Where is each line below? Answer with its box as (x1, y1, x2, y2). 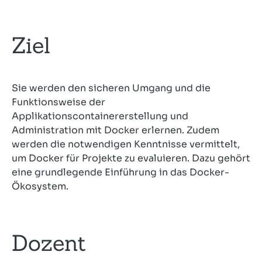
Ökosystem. (12, 180, 68, 192)
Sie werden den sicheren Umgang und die (12, 81, 211, 94)
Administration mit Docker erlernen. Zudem (12, 123, 219, 136)
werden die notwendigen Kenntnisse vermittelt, (12, 137, 240, 150)
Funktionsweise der (12, 95, 105, 108)
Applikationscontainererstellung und (12, 109, 188, 122)
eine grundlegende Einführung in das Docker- (12, 166, 229, 178)
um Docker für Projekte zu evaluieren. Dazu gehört (12, 151, 250, 164)
